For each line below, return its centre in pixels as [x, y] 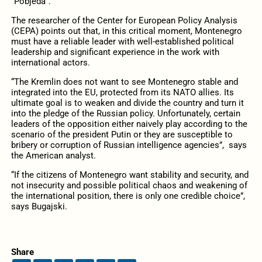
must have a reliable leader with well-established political [122, 41]
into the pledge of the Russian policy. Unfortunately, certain [125, 113]
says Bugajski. [39, 207]
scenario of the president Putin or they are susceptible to [122, 134]
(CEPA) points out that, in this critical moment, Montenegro [126, 31]
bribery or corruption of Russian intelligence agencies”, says [129, 145]
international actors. [50, 62]
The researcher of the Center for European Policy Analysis [124, 20]
